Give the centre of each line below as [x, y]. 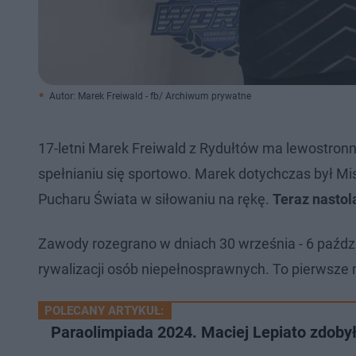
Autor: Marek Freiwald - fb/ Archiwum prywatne [150, 96]
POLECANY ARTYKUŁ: [104, 311]
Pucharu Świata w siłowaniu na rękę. [155, 199]
